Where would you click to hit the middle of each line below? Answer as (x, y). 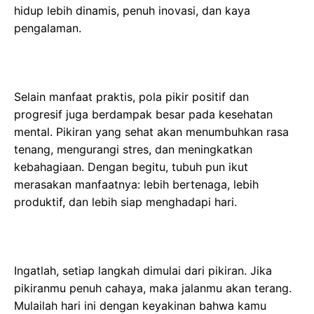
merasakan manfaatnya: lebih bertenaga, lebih (136, 184)
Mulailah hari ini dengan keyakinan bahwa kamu (140, 306)
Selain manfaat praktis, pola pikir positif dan (131, 97)
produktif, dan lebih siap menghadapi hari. (125, 202)
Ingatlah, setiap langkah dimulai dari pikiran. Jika (143, 271)
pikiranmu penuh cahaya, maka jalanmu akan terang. (153, 288)
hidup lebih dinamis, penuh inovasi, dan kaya (132, 11)
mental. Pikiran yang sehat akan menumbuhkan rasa (151, 132)
